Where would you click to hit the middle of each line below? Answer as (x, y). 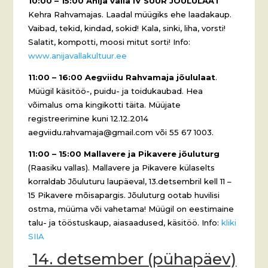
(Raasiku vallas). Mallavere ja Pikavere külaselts (122, 167)
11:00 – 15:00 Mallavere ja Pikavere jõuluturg (124, 153)
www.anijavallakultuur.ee (78, 55)
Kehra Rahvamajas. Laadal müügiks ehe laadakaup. (130, 14)
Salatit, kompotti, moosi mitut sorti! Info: (109, 42)
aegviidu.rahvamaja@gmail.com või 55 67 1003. (121, 132)
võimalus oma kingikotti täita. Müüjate (105, 104)
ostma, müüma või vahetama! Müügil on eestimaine (131, 208)
